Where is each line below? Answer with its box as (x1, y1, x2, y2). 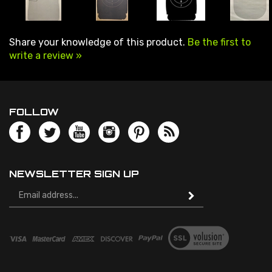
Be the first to (188, 29, 251, 41)
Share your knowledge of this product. (9, 29, 188, 41)
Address (8, 189, 50, 201)
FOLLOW (9, 98, 59, 110)
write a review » (9, 42, 82, 54)
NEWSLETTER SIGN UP (9, 160, 139, 172)
